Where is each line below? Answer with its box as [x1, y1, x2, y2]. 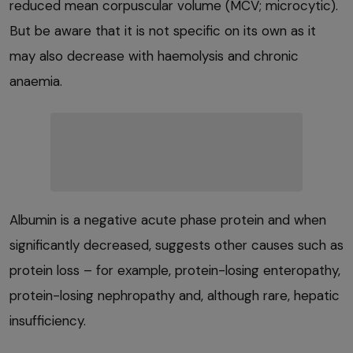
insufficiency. [9, 311, 86, 329]
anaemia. [9, 72, 62, 90]
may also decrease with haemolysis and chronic [9, 46, 299, 65]
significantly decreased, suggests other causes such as [9, 236, 344, 254]
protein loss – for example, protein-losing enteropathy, [9, 261, 340, 279]
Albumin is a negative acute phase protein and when [9, 210, 326, 229]
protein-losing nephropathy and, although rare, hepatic [9, 286, 340, 304]
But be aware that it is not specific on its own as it [9, 21, 316, 39]
